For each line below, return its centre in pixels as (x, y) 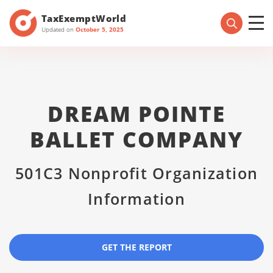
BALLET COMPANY (136, 139)
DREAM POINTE (136, 114)
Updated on (58, 29)
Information (136, 199)
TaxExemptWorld (84, 18)
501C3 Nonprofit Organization (136, 173)
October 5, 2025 (100, 29)
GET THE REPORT (136, 247)
